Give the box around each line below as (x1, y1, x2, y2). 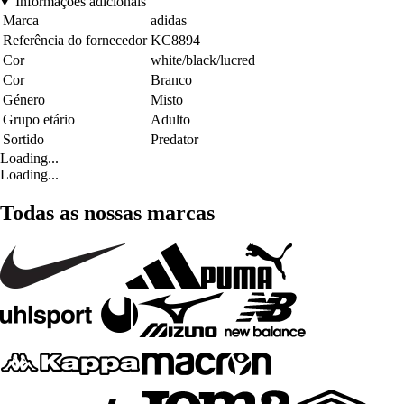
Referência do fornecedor (3, 32, 147, 48)
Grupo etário (3, 111, 75, 127)
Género (3, 91, 45, 107)
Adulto (151, 111, 190, 127)
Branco (151, 71, 192, 87)
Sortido (3, 131, 44, 147)
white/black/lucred (151, 51, 255, 68)
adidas (151, 12, 187, 28)
